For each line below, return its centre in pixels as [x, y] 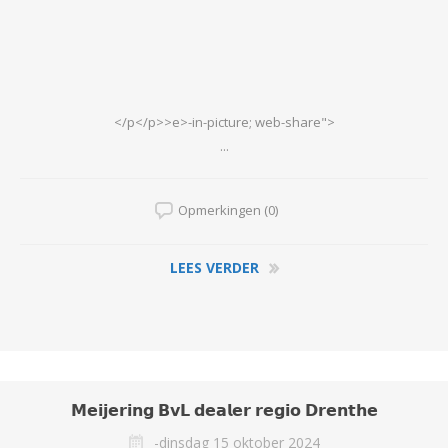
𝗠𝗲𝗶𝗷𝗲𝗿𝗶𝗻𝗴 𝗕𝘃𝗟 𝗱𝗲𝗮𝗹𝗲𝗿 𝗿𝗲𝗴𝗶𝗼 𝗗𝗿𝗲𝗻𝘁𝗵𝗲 [224, 409]
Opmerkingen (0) [228, 209]
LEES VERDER [214, 267]
